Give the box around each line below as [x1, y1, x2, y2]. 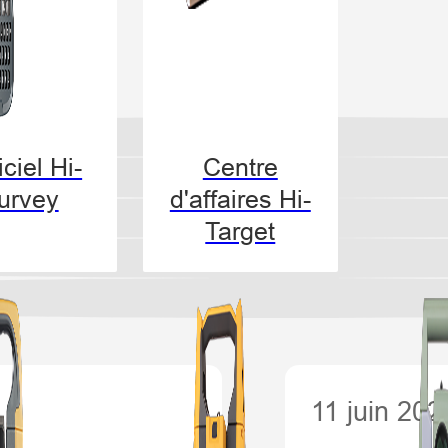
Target [205, 216, 276, 245]
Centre [202, 152, 278, 181]
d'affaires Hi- [169, 184, 311, 213]
